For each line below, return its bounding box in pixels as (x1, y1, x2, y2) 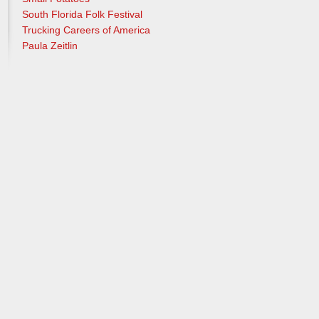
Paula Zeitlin (21, 39, 78, 51)
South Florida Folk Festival (21, 8, 142, 20)
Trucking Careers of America (21, 23, 150, 36)
